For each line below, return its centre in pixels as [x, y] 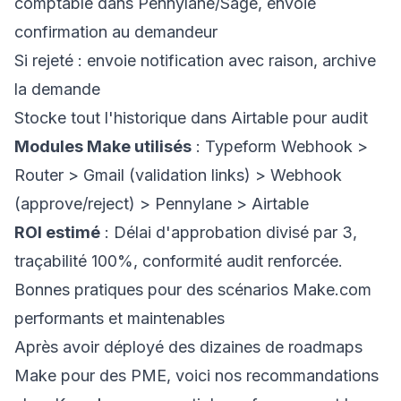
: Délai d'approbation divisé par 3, [229, 232]
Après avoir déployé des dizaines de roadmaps [188, 347]
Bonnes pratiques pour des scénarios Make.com [193, 290]
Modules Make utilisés [103, 146]
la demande [57, 89]
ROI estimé [57, 232]
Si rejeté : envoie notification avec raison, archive [195, 60]
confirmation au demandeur [116, 32]
